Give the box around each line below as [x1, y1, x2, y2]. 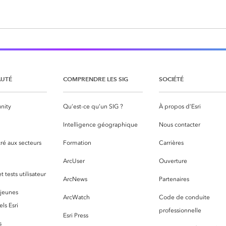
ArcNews [63, 176, 87, 183]
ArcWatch [63, 194, 90, 201]
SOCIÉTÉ [159, 75, 184, 83]
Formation [63, 139, 91, 147]
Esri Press [63, 212, 88, 219]
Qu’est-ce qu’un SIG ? [63, 103, 123, 110]
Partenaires [159, 176, 189, 183]
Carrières [159, 139, 184, 147]
